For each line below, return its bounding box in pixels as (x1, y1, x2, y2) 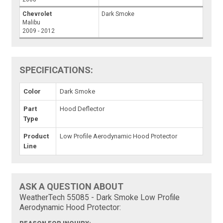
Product (23, 132, 49, 140)
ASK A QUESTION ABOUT (19, 181, 124, 192)
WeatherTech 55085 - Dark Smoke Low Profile (19, 193, 180, 202)
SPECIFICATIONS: (19, 65, 94, 75)
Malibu (22, 19, 41, 26)
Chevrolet (22, 10, 52, 17)
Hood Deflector (60, 105, 105, 112)
